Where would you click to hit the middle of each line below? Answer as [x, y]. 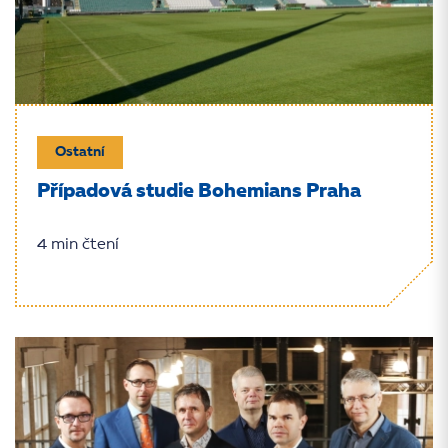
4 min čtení [78, 245]
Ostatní [80, 152]
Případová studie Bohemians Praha [199, 192]
